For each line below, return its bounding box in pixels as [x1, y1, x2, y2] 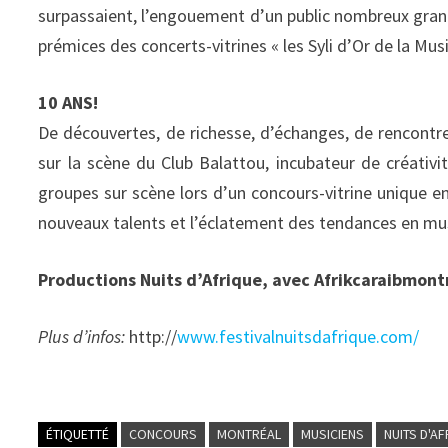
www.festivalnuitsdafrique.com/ [177, 325, 420, 348]
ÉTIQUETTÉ [46, 425, 110, 443]
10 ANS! [38, 91, 99, 114]
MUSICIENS [301, 425, 365, 443]
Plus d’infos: [38, 325, 126, 348]
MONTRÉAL [217, 425, 282, 443]
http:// [125, 325, 178, 348]
